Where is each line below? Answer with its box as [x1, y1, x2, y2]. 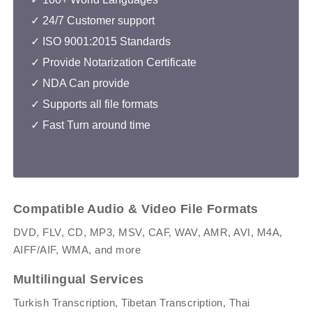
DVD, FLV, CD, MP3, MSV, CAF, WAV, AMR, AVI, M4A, [13, 226, 283, 239]
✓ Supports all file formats [30, 98, 158, 111]
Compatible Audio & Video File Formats [13, 202, 258, 217]
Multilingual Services [13, 272, 144, 287]
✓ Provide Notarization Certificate [30, 56, 196, 69]
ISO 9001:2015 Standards [42, 36, 171, 48]
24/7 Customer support [42, 15, 155, 27]
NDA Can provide [42, 77, 130, 90]
